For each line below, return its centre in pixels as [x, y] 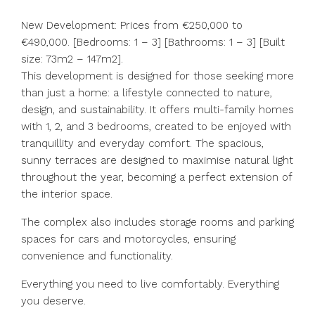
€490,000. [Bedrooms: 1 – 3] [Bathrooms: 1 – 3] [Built [153, 42]
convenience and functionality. [97, 256]
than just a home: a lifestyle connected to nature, [147, 93]
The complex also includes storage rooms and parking [157, 222]
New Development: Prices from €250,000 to [132, 25]
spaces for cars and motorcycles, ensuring [128, 239]
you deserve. [53, 301]
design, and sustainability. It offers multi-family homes [157, 110]
